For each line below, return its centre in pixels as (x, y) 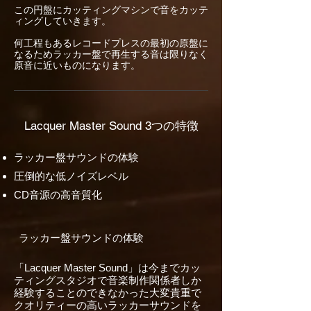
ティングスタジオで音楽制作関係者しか (108, 280)
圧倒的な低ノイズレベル (71, 176)
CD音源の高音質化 (58, 195)
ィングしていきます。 (62, 21)
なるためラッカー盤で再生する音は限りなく (111, 54)
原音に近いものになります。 (77, 65)
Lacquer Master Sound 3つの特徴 (111, 126)
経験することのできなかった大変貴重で (108, 293)
